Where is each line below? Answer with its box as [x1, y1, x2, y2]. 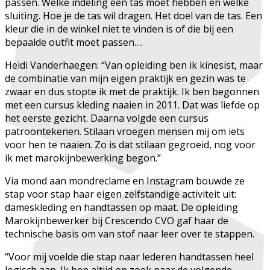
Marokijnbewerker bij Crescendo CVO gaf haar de [5, 213, 228, 227]
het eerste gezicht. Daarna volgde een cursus [5, 111, 209, 125]
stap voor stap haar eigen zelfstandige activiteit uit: [5, 187, 236, 201]
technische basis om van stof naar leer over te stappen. [5, 227, 257, 240]
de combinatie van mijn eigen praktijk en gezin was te [5, 71, 246, 85]
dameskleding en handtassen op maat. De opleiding [5, 200, 238, 214]
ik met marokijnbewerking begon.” [5, 151, 166, 165]
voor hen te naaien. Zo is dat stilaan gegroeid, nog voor [5, 137, 256, 151]
